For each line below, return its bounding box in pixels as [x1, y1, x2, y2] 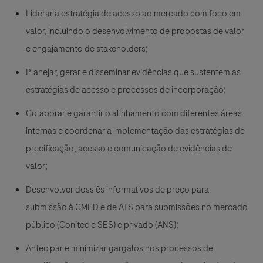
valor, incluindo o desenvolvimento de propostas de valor [26, 25, 244, 38]
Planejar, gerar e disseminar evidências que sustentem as [26, 66, 241, 79]
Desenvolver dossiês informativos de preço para [26, 183, 209, 197]
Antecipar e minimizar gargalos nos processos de [26, 242, 213, 255]
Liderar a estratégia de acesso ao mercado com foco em [26, 7, 241, 21]
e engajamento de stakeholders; [26, 42, 148, 56]
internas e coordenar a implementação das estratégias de [26, 124, 245, 138]
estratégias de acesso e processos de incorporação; [26, 83, 228, 97]
